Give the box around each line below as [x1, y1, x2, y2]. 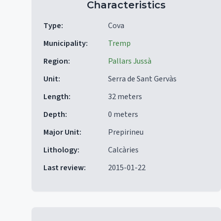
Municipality [43, 38, 86, 49]
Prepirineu [108, 127, 144, 138]
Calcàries [108, 145, 139, 155]
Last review [43, 162, 84, 173]
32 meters [108, 91, 142, 102]
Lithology [43, 145, 77, 155]
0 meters [108, 109, 138, 120]
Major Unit [43, 127, 79, 138]
